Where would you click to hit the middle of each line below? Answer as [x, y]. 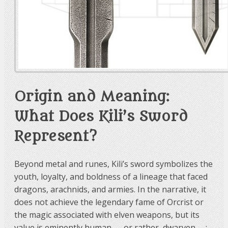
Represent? [56, 137]
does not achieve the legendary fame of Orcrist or [109, 202]
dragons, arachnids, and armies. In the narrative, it [110, 190]
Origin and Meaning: [92, 97]
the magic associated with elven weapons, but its [107, 215]
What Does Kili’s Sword [101, 117]
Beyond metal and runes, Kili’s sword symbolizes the [113, 164]
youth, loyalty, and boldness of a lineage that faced [111, 177]
